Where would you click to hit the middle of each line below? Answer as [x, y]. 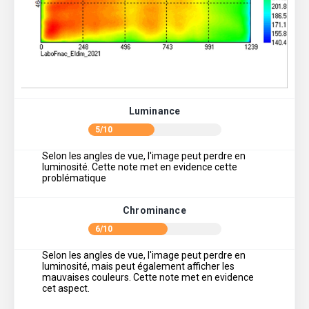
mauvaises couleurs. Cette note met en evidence [148, 278]
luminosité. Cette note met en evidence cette [140, 167]
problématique [74, 178]
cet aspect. [66, 289]
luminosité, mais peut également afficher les [138, 267]
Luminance [154, 111]
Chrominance [154, 211]
